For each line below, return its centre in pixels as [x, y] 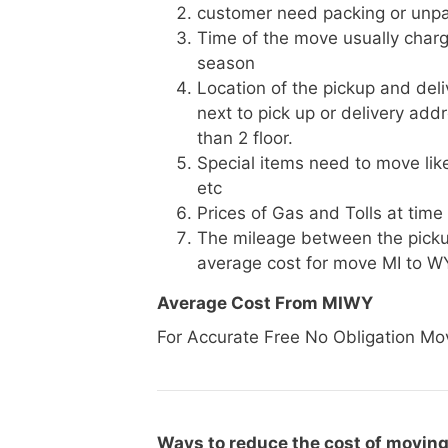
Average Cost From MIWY [265, 303]
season [226, 63]
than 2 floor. [245, 138]
